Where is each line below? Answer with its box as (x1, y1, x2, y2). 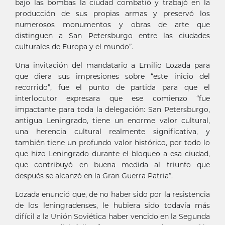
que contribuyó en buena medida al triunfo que (15, 160, 210, 170)
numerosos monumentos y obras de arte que (15, 20, 210, 30)
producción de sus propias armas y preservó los (15, 9, 210, 19)
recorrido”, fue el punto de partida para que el (15, 83, 210, 92)
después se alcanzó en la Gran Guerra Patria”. (15, 171, 173, 181)
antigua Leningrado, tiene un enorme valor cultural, (15, 116, 210, 126)
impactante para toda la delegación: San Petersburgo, (15, 105, 210, 115)
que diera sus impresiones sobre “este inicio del (15, 72, 210, 81)
